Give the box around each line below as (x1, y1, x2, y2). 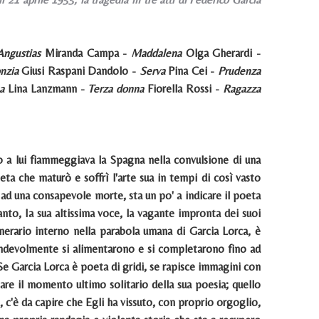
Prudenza (218, 64, 261, 78)
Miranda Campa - (41, 46, 131, 60)
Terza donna (88, 82, 145, 95)
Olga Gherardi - (181, 46, 261, 60)
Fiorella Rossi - (144, 82, 224, 95)
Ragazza (223, 82, 261, 95)
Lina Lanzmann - (4, 82, 88, 95)
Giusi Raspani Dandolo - (18, 64, 140, 78)
